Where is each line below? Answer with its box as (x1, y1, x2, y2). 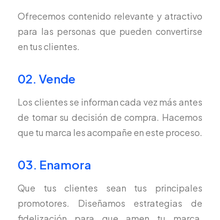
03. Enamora (18, 157, 91, 172)
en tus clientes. (18, 41, 80, 52)
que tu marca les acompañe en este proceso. (18, 127, 202, 138)
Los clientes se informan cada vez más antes (18, 96, 202, 108)
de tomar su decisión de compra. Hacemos (18, 111, 202, 123)
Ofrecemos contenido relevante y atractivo (18, 10, 202, 22)
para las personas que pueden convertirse (18, 26, 202, 37)
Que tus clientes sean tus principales (18, 182, 202, 193)
